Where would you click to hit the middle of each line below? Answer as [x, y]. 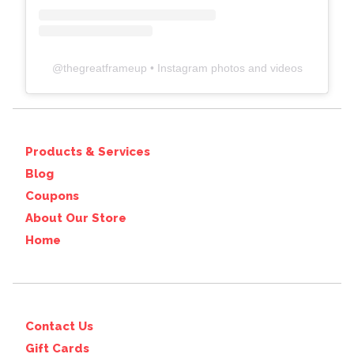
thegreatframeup [105, 68]
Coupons [52, 196]
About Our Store [76, 218]
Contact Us [59, 326]
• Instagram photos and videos [224, 68]
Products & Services [88, 152]
